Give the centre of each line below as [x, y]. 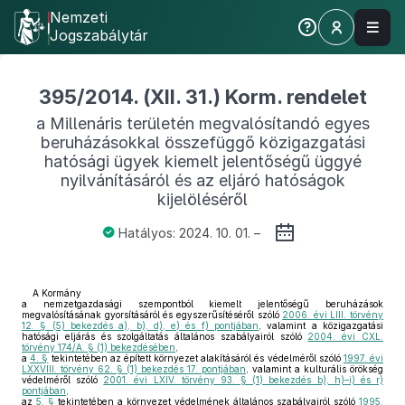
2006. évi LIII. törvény [333, 315]
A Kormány [57, 293]
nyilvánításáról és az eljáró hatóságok [202, 180]
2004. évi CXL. [346, 336]
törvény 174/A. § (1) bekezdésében [99, 347]
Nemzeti [79, 17]
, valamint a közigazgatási [321, 325]
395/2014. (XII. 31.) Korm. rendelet [202, 97]
